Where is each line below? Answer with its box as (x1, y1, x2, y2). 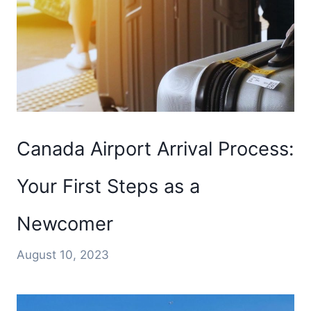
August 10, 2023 (17, 247, 109, 262)
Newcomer (17, 212, 113, 236)
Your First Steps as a (17, 175, 200, 199)
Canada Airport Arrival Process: (17, 137, 294, 161)
